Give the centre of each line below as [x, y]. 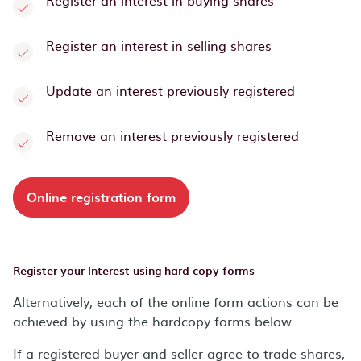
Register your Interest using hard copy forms [134, 270]
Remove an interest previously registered [172, 135]
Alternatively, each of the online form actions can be [176, 301]
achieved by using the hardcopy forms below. [154, 321]
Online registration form [101, 197]
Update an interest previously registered [170, 90]
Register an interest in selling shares [159, 45]
